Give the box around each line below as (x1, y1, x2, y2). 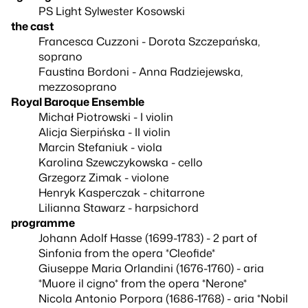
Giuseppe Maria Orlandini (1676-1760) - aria (38, 260, 264, 276)
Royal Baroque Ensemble (11, 93, 144, 109)
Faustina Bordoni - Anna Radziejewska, (38, 63, 243, 79)
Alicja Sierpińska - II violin (38, 124, 170, 140)
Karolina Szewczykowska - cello (38, 154, 203, 170)
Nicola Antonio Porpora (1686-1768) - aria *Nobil (38, 290, 288, 306)
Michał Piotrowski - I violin (38, 109, 173, 124)
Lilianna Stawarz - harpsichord (38, 199, 199, 215)
